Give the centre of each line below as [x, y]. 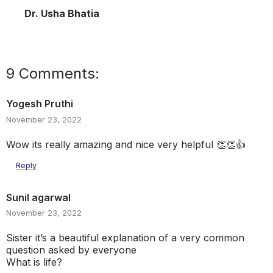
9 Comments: [53, 73]
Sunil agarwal [38, 197]
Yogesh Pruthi [40, 104]
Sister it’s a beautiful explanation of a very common [125, 238]
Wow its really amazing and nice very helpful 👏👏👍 [126, 144]
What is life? [34, 262]
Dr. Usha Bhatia [62, 13]
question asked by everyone [71, 250]
